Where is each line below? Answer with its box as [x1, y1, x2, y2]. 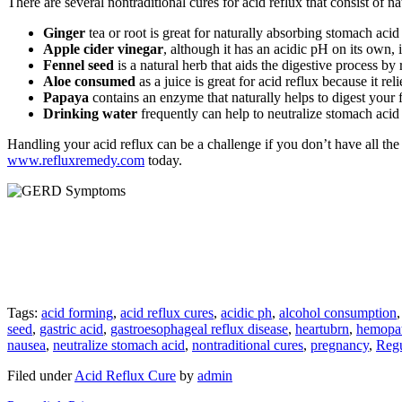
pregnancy [310, 337, 369, 354]
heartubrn [295, 321, 349, 337]
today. [144, 153, 182, 169]
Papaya [43, 90, 89, 106]
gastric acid [39, 321, 103, 337]
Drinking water [43, 106, 137, 122]
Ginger [43, 25, 85, 41]
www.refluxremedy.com [7, 153, 144, 169]
